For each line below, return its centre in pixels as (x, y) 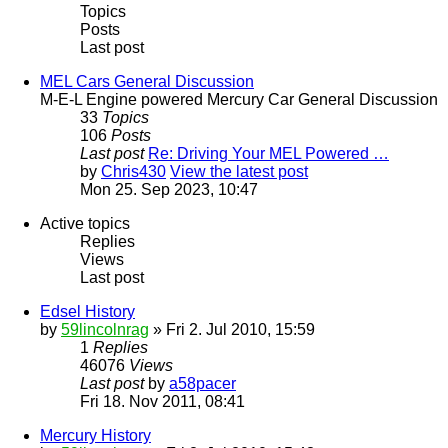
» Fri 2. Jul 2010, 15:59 (232, 329)
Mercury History (95, 435)
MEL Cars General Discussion (147, 81)
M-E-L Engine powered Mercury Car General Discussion (239, 99)
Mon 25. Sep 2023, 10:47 (169, 189)
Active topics (85, 223)
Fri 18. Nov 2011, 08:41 (162, 401)
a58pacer (202, 383)
